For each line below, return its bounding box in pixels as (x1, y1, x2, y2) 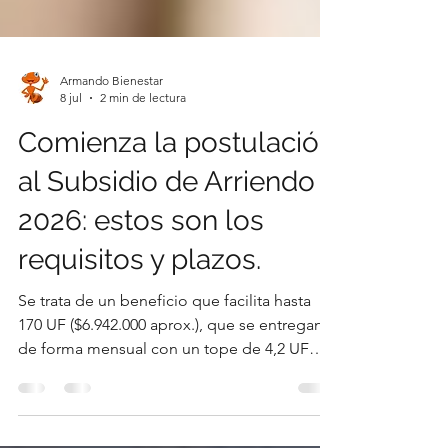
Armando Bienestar (60, 109, 163, 124)
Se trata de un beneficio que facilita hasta (18, 327, 311, 346)
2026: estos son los (18, 240, 264, 273)
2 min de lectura (100, 126, 186, 141)
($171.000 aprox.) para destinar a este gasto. (18, 399, 325, 418)
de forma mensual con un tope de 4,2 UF (18, 375, 309, 394)
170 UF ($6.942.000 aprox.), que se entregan (18, 351, 323, 370)
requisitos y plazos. (18, 279, 261, 312)
